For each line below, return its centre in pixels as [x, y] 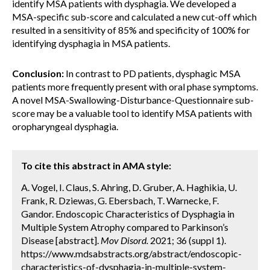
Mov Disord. [124, 240]
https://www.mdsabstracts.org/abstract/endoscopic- [131, 253]
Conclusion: [38, 73]
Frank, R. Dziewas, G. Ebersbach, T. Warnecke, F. [120, 200]
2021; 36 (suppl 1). [187, 240]
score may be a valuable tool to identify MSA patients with [132, 113]
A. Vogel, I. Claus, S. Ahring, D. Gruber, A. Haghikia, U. [129, 187]
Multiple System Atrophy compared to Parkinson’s [125, 227]
